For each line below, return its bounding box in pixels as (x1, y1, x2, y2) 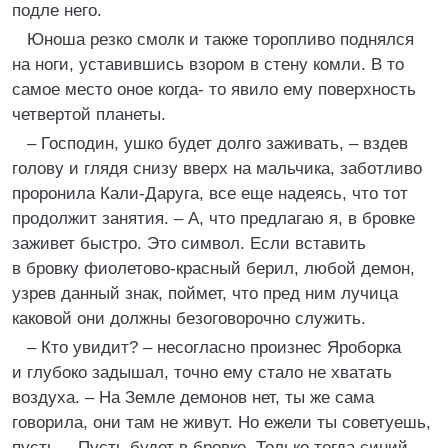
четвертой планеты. (12, 105, 166, 124)
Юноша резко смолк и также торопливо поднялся (27, 30, 414, 49)
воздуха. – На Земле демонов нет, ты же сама (12, 388, 374, 407)
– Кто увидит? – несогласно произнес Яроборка (27, 338, 401, 357)
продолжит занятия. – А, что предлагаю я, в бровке (12, 209, 415, 228)
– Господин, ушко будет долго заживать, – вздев (27, 134, 408, 153)
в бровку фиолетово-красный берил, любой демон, (12, 259, 415, 278)
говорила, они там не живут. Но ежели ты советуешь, (12, 413, 431, 432)
